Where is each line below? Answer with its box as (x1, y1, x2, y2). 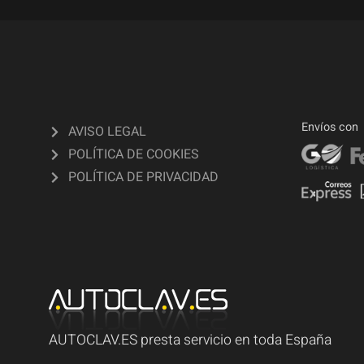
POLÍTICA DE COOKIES (67, 145, 199, 165)
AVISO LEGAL (67, 122, 146, 142)
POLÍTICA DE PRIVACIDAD (67, 167, 219, 188)
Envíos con (301, 119, 358, 136)
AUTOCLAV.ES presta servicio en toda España (49, 330, 331, 351)
